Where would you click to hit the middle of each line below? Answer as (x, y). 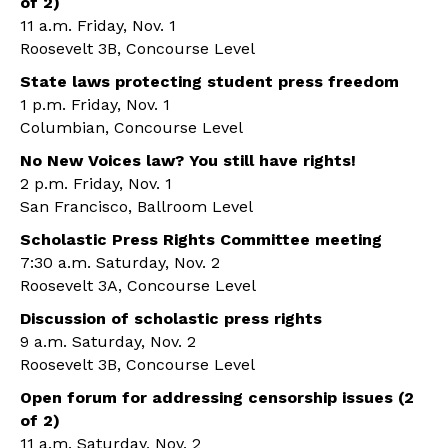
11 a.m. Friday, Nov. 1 (98, 26)
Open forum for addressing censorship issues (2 (217, 398)
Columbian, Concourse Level (131, 128)
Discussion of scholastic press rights (171, 319)
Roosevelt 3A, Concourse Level (138, 286)
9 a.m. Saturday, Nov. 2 (108, 342)
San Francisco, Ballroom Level (136, 207)
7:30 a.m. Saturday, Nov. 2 (120, 263)
